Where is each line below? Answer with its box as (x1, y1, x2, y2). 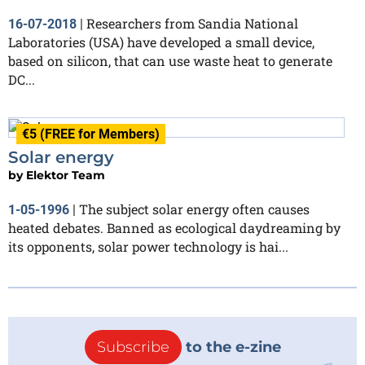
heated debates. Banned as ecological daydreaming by (8, 219, 341, 237)
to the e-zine (181, 338, 281, 357)
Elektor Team (26, 168, 105, 183)
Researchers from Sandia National (86, 15, 298, 33)
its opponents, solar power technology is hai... (8, 238, 288, 256)
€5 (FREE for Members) (22, 126, 160, 143)
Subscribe (96, 338, 169, 357)
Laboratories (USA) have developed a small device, (8, 33, 314, 51)
